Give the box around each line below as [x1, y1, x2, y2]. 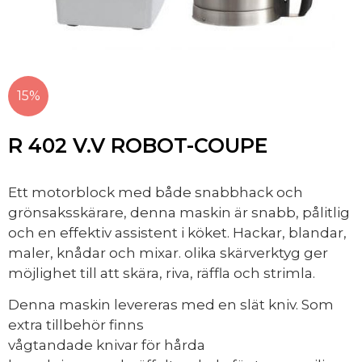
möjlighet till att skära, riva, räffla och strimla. [8, 265, 315, 281]
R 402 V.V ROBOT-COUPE [8, 133, 267, 158]
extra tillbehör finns [8, 317, 144, 334]
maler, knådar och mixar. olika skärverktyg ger [8, 245, 328, 261]
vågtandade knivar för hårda [8, 337, 205, 354]
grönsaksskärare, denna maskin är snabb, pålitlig [8, 204, 350, 221]
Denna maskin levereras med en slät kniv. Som [8, 297, 334, 314]
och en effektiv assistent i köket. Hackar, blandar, [8, 225, 347, 241]
